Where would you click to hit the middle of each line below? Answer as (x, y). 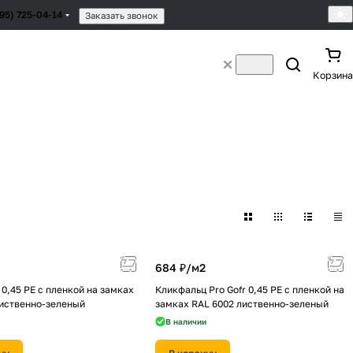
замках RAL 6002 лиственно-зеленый (242, 304)
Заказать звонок (122, 15)
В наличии (186, 321)
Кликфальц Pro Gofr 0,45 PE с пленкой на (250, 290)
